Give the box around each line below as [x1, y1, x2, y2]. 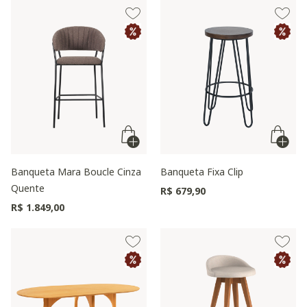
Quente [11, 182, 45, 195]
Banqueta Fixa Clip [160, 165, 243, 178]
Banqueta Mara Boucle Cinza [11, 165, 141, 178]
